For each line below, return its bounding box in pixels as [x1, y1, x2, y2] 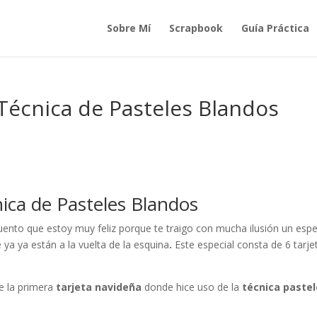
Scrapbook [168, 21, 223, 35]
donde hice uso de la [144, 280, 243, 294]
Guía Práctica [241, 21, 309, 35]
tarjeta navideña [56, 280, 145, 294]
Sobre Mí [106, 21, 151, 35]
